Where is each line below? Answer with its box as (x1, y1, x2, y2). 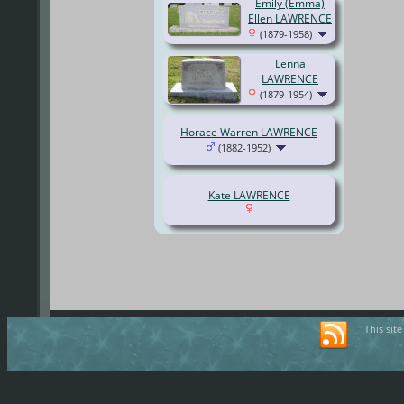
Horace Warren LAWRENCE (180, 124, 317, 141)
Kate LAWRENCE (207, 188, 290, 204)
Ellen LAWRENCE (248, 11, 332, 27)
